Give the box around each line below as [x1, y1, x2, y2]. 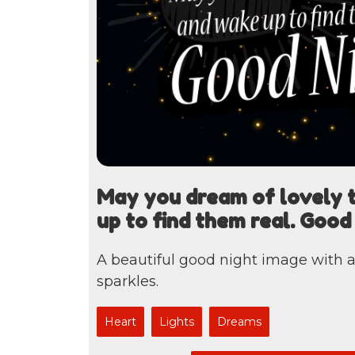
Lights [159, 315, 194, 330]
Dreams [217, 315, 261, 330]
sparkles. [97, 273, 158, 291]
